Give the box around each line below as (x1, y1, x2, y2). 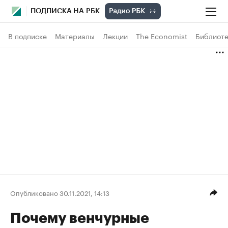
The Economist (136, 30, 187, 41)
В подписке (8, 30, 47, 41)
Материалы (55, 30, 95, 41)
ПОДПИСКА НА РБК (31, 8, 100, 15)
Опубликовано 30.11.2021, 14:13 (10, 187, 109, 197)
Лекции (103, 30, 128, 41)
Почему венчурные (10, 211, 149, 225)
